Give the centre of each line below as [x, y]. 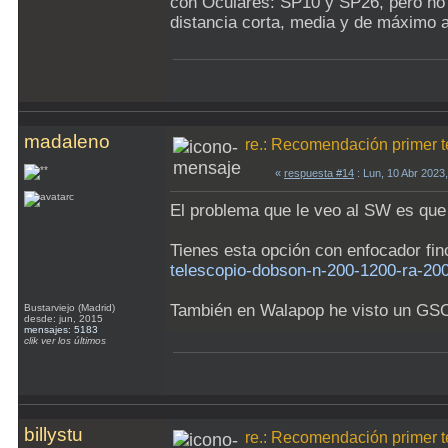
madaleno [67, 141]
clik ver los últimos [65, 340]
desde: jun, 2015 [63, 318]
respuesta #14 [319, 173]
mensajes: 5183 [61, 329]
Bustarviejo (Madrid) [71, 307]
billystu [53, 434]
